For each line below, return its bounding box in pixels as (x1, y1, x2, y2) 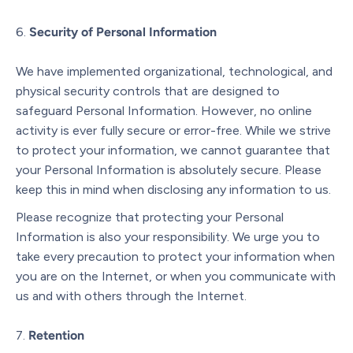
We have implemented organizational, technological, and (16, 63, 333, 79)
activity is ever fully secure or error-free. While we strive (16, 122, 331, 138)
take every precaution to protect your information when (16, 248, 335, 264)
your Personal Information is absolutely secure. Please (16, 162, 321, 177)
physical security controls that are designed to (16, 83, 280, 98)
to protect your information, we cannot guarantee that (16, 142, 330, 158)
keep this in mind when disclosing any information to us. (16, 181, 331, 197)
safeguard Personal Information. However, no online (16, 102, 312, 118)
